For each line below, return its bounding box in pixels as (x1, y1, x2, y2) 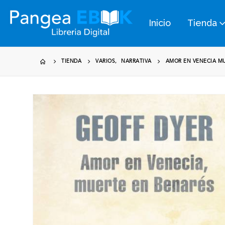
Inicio (149, 18, 171, 29)
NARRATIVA (121, 58, 152, 64)
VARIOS (95, 58, 115, 64)
